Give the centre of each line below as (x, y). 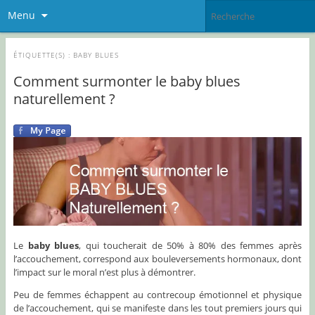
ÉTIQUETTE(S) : (43, 54)
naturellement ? (64, 98)
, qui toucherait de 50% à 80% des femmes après (191, 246)
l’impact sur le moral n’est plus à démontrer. (104, 272)
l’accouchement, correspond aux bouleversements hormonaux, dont (157, 259)
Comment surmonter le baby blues (127, 81)
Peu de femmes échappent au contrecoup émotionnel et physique (157, 295)
